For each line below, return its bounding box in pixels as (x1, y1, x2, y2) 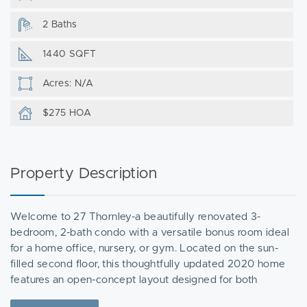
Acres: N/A (42, 79, 93, 88)
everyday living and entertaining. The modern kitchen (10, 291, 270, 301)
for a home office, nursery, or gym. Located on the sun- (10, 243, 278, 254)
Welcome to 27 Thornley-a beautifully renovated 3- (10, 212, 261, 222)
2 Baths (42, 20, 77, 29)
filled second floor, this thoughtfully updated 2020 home (10, 259, 286, 269)
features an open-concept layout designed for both (10, 275, 258, 285)
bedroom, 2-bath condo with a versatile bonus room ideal (10, 228, 289, 238)
